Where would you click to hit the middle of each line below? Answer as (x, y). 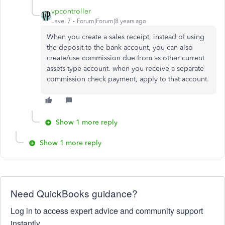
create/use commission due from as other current (126, 58)
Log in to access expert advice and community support (107, 211)
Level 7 (61, 21)
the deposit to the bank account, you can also (120, 47)
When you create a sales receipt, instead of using (126, 37)
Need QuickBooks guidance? (74, 193)
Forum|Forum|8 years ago (111, 21)
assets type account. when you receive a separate (125, 69)
